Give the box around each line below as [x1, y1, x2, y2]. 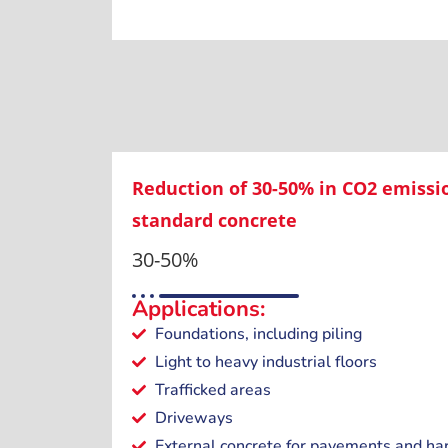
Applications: [132, 294, 265, 325]
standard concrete [132, 208, 297, 233]
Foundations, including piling [154, 323, 362, 346]
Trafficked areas [154, 379, 271, 402]
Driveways [154, 407, 233, 430]
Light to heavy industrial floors [154, 351, 377, 374]
